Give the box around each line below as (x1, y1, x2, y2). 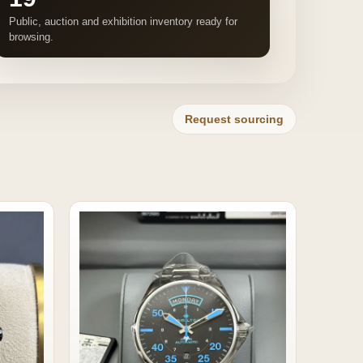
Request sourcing (185, 113, 284, 126)
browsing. (9, 31, 53, 43)
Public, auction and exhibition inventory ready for (9, 15, 237, 28)
